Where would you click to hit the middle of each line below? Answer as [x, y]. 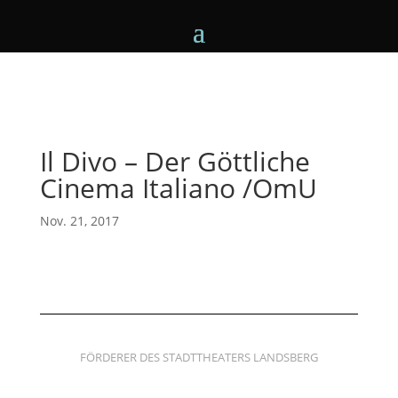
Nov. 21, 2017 [79, 221]
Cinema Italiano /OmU [178, 188]
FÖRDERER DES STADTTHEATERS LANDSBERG [199, 357]
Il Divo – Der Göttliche [175, 161]
